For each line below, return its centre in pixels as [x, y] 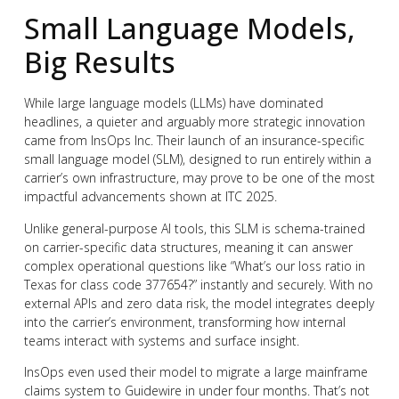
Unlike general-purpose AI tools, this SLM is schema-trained [194, 228]
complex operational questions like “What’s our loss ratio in [194, 265]
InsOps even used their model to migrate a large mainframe [195, 372]
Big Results [99, 62]
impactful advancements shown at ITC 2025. [150, 197]
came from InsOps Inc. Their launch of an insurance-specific [194, 141]
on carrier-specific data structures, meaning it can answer [188, 247]
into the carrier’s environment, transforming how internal [184, 322]
